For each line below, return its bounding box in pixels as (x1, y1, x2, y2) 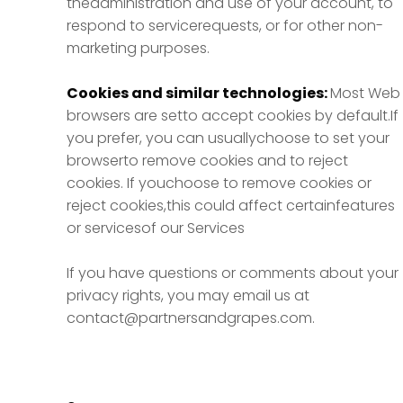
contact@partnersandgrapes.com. (67, 308, 315, 328)
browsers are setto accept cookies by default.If (67, 105, 399, 126)
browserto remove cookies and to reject (67, 150, 348, 171)
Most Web (330, 83, 400, 103)
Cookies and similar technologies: (67, 83, 330, 103)
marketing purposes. (67, 38, 210, 58)
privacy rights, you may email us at (67, 285, 309, 306)
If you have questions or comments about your (67, 263, 399, 283)
